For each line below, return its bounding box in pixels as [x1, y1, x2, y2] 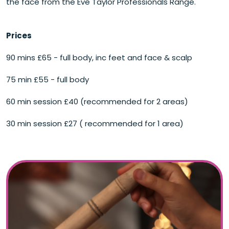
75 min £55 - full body [6, 74, 89, 85]
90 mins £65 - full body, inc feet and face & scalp [6, 52, 192, 63]
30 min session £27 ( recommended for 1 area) [6, 118, 184, 129]
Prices [6, 30, 32, 41]
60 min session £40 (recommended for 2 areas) [6, 96, 188, 107]
